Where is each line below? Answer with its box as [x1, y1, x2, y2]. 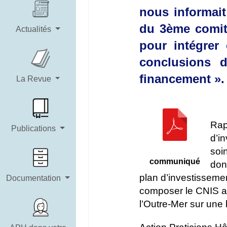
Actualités [16, 25, 54, 33]
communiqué [149, 157, 200, 166]
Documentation [6, 174, 63, 182]
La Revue [16, 74, 53, 83]
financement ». [139, 71, 224, 86]
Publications [11, 124, 58, 133]
